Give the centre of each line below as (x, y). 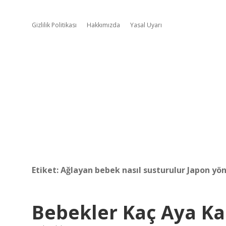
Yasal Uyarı (146, 25)
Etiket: (46, 170)
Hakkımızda (103, 25)
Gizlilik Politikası (54, 25)
